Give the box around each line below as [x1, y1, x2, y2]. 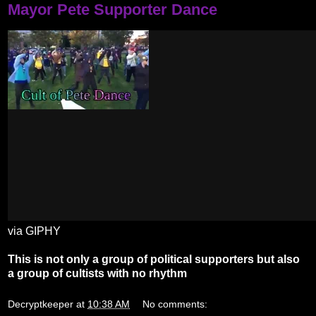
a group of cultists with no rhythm [8, 267, 187, 280]
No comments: [142, 298, 208, 310]
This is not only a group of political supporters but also [8, 253, 300, 266]
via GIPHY [8, 225, 61, 238]
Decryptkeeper [8, 298, 73, 310]
